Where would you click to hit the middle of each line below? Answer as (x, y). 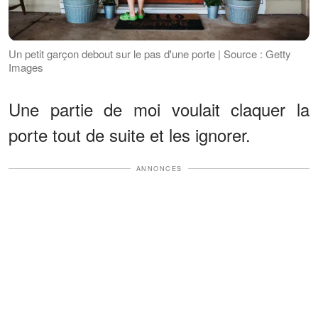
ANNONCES (159, 168)
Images (26, 67)
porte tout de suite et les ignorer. (130, 134)
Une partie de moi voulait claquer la (159, 109)
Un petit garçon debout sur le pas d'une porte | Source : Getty (150, 53)
